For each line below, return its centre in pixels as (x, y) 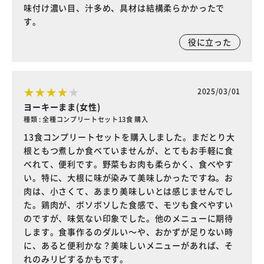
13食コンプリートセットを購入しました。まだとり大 (129, 137)
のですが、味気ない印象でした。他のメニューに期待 (129, 218)
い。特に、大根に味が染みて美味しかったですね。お (129, 177)
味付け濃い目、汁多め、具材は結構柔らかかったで (124, 8)
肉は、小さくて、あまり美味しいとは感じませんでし (129, 191)
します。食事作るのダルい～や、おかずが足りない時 (129, 232)
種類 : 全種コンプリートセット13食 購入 (86, 119)
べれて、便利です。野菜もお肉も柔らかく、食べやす (129, 164)
